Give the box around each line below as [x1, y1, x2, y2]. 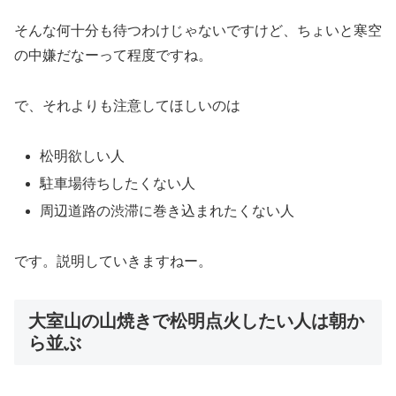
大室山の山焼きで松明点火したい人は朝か [28, 310, 364, 331]
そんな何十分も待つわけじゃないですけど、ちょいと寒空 [14, 23, 382, 39]
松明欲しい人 [40, 148, 126, 164]
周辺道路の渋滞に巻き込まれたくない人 [40, 203, 295, 219]
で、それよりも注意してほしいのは [14, 98, 240, 114]
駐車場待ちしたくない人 [40, 176, 196, 192]
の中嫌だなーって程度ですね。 [14, 48, 212, 64]
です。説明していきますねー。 [14, 254, 212, 270]
